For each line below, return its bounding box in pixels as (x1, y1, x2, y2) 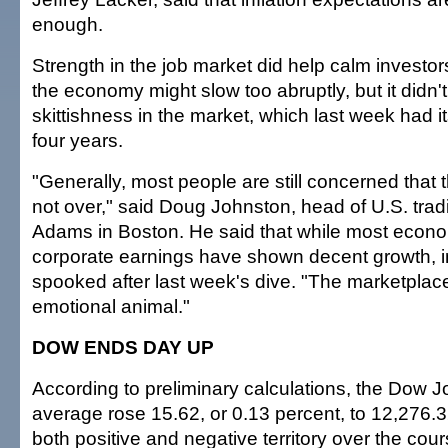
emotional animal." (32, 295, 190, 317)
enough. (32, 13, 103, 35)
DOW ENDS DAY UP (32, 336, 214, 358)
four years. (32, 129, 123, 151)
